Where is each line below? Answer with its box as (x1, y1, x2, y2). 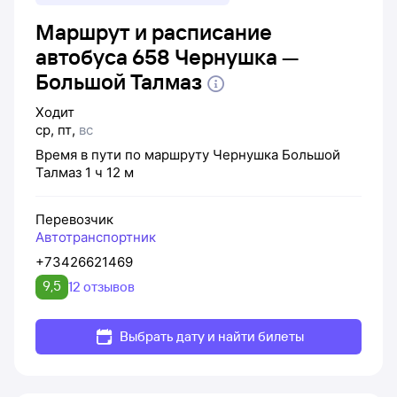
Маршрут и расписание (35, 19, 272, 45)
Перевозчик (35, 210, 113, 228)
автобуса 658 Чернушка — (35, 43, 299, 70)
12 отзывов (68, 277, 135, 295)
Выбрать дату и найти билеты (119, 327, 304, 345)
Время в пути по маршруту (35, 145, 213, 163)
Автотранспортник (35, 228, 156, 245)
